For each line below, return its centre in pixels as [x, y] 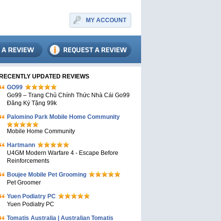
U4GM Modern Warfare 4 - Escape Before [63, 153]
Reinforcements [28, 161]
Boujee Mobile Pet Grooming [47, 175]
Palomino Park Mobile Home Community [63, 117]
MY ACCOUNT [106, 20]
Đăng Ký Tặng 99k [32, 103]
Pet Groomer [24, 183]
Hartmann [21, 145]
